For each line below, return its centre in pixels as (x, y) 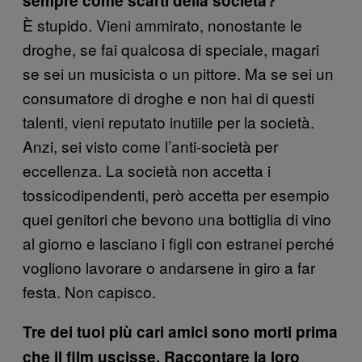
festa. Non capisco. (89, 291)
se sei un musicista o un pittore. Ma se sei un (178, 73)
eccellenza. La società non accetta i (147, 170)
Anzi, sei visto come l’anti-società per (150, 145)
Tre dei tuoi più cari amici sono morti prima (180, 331)
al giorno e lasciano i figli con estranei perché (179, 242)
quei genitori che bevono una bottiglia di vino (177, 218)
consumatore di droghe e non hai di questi (168, 97)
